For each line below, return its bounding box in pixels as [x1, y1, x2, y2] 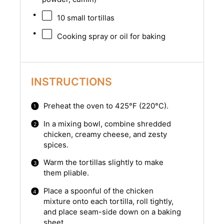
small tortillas [64, 13, 114, 23]
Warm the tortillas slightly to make [43, 158, 163, 167]
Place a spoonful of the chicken [43, 186, 153, 196]
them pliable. [43, 168, 89, 178]
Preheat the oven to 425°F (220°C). [43, 101, 168, 110]
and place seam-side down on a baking [43, 207, 181, 217]
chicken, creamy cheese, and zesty [43, 129, 167, 139]
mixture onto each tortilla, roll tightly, [43, 197, 173, 206]
